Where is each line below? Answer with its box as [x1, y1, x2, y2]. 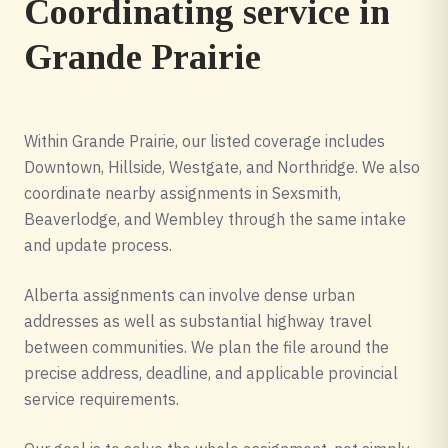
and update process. [24, 235, 172, 255]
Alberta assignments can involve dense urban [24, 285, 355, 305]
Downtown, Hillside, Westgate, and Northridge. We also [24, 157, 420, 177]
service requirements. [24, 389, 179, 409]
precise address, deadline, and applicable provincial [24, 363, 398, 383]
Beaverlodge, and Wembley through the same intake [24, 209, 406, 229]
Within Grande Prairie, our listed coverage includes [24, 131, 385, 151]
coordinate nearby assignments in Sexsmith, [24, 183, 341, 203]
